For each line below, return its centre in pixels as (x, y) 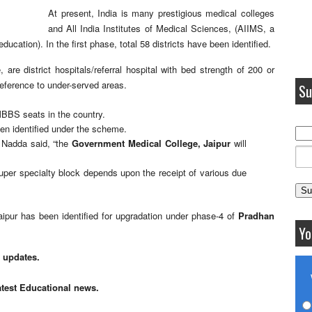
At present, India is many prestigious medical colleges (161, 13)
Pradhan (256, 216)
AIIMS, (251, 28)
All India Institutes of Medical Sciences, (150, 28)
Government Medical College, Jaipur (151, 143)
